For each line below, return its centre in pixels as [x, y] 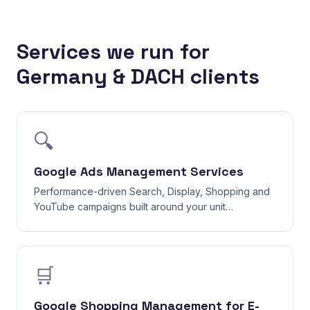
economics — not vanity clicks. [104, 222]
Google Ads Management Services [139, 171]
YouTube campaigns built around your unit [130, 207]
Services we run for [113, 52]
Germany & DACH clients [138, 76]
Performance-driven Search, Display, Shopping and [152, 191]
